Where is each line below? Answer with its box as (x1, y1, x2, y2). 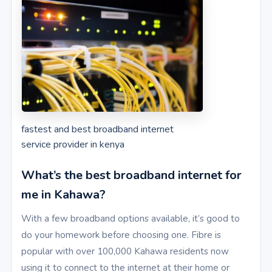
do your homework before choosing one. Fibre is (21, 228, 221, 242)
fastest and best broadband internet (21, 123, 174, 137)
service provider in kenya (21, 138, 124, 152)
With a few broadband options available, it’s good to (21, 212, 240, 225)
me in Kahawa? (21, 186, 106, 203)
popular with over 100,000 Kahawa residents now (21, 245, 229, 258)
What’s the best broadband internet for (21, 167, 242, 184)
